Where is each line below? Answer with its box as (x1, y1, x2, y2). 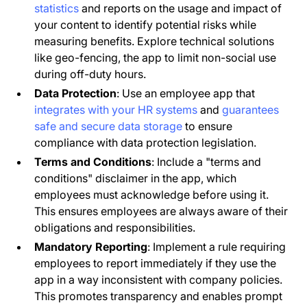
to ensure (182, 119, 233, 133)
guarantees (219, 102, 280, 116)
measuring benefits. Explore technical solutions (34, 34, 275, 48)
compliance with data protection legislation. (34, 135, 257, 149)
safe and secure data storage (34, 119, 183, 133)
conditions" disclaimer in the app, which (34, 171, 237, 185)
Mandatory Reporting (34, 239, 148, 254)
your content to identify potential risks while (34, 17, 257, 32)
